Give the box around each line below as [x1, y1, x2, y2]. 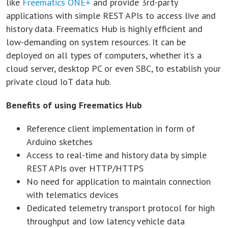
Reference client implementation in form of [26, 123, 195, 134]
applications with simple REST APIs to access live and [6, 10, 216, 21]
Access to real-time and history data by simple [26, 149, 207, 161]
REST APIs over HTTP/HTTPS [26, 162, 144, 174]
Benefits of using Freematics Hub [6, 99, 142, 111]
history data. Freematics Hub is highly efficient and [6, 23, 203, 35]
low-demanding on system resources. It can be [6, 36, 186, 48]
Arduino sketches [26, 136, 93, 148]
